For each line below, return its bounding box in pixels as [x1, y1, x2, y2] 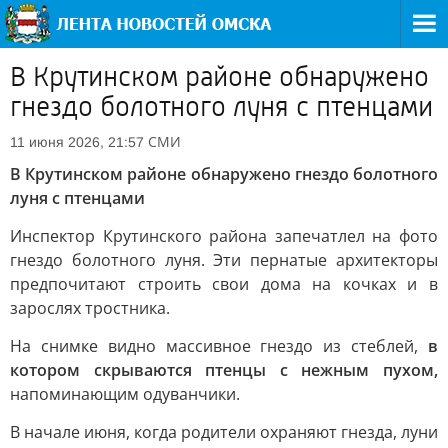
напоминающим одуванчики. [10, 383, 240, 405]
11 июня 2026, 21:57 [10, 134, 144, 150]
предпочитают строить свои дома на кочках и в [10, 273, 438, 295]
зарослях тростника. [10, 297, 170, 319]
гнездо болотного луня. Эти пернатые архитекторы [10, 249, 438, 271]
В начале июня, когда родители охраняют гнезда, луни [10, 421, 438, 443]
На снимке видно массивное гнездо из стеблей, [10, 335, 428, 357]
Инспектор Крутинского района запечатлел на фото [10, 225, 438, 247]
